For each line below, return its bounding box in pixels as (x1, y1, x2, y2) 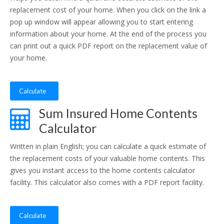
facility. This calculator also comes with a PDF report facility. (10, 177, 204, 187)
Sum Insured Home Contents (39, 105, 197, 120)
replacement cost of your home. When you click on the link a (10, 5, 206, 14)
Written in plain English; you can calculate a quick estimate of (10, 141, 206, 151)
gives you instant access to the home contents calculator (10, 165, 195, 175)
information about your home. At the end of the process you (10, 29, 206, 38)
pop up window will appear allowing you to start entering (10, 17, 193, 26)
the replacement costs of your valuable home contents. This (10, 153, 205, 163)
